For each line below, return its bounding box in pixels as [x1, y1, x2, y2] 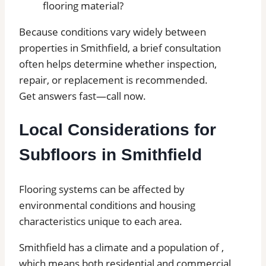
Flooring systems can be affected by [19, 182, 185, 197]
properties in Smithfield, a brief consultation [19, 40, 221, 55]
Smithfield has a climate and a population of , [19, 240, 224, 255]
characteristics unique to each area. [19, 214, 182, 229]
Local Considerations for [19, 121, 216, 140]
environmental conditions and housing [19, 198, 195, 213]
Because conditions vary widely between [19, 24, 206, 39]
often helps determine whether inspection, [19, 56, 217, 71]
